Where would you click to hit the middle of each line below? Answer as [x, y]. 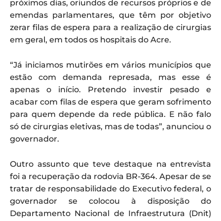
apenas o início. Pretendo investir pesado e [110, 89]
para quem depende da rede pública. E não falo [110, 114]
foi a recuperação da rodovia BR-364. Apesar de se [110, 176]
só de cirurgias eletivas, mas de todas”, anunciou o [110, 126]
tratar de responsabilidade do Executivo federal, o [110, 188]
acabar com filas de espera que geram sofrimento [110, 102]
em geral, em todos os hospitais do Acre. [91, 39]
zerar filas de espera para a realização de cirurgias [110, 27]
